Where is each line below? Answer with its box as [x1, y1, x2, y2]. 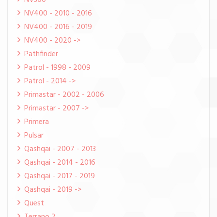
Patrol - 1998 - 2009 [24, 62, 91, 74]
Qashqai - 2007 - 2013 [24, 143, 96, 155]
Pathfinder [24, 48, 58, 61]
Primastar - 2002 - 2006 [24, 89, 104, 101]
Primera [24, 116, 49, 128]
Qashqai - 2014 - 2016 [24, 156, 95, 169]
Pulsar [24, 129, 44, 142]
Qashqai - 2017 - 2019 [24, 170, 95, 183]
